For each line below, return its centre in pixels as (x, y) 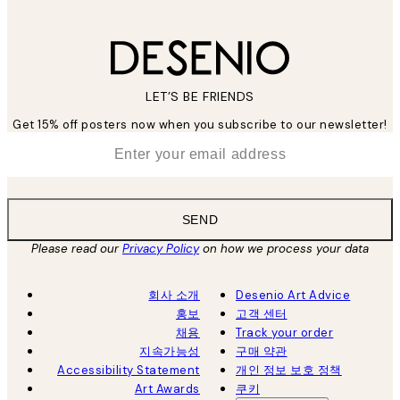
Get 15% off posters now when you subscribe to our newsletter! (200, 125)
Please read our (77, 249)
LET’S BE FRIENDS (200, 97)
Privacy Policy (161, 249)
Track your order (285, 333)
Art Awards (167, 389)
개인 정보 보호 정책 (289, 371)
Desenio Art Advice (293, 296)
